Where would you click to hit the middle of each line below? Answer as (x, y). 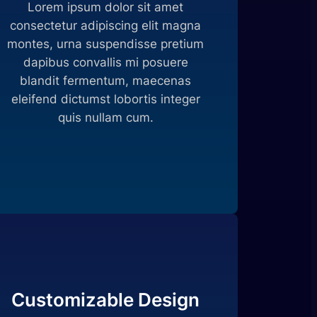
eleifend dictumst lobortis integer (105, 99)
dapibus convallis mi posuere (105, 63)
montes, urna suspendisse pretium (106, 44)
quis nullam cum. (105, 118)
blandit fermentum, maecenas (106, 81)
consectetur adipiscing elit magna (106, 26)
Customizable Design (106, 299)
